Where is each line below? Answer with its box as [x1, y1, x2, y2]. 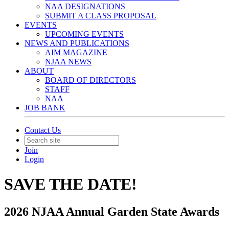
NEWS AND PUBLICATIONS [25, 39, 129, 48]
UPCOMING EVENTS [45, 30, 124, 38]
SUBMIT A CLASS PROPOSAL [45, 11, 156, 20]
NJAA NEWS [45, 57, 91, 66]
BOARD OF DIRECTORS [45, 76, 136, 84]
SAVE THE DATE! [4, 175, 137, 194]
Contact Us [25, 126, 61, 134]
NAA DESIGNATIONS [45, 2, 125, 11]
